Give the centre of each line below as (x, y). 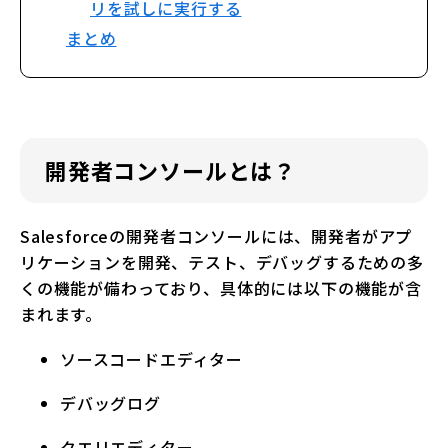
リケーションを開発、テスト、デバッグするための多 (222, 262)
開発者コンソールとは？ (171, 170)
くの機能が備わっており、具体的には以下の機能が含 (221, 288)
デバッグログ (110, 403)
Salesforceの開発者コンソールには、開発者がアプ (216, 236)
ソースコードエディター (152, 359)
